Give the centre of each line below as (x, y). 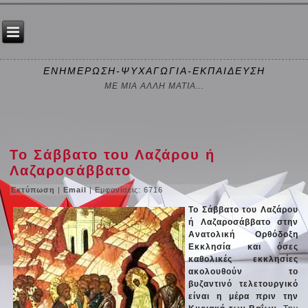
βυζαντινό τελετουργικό (243, 284)
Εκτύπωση (35, 189)
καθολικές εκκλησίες (243, 259)
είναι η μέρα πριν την (243, 296)
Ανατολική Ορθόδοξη (243, 234)
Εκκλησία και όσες (243, 246)
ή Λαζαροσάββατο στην (243, 222)
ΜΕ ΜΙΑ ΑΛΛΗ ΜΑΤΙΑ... (154, 86)
